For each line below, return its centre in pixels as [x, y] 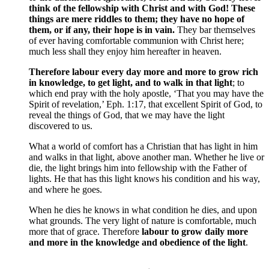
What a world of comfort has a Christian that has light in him [143, 147]
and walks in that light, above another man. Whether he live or [147, 157]
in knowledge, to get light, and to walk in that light [131, 83]
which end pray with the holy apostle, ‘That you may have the [146, 94]
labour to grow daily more [195, 232]
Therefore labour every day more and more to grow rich [144, 72]
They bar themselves [215, 30]
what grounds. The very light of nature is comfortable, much [143, 221]
